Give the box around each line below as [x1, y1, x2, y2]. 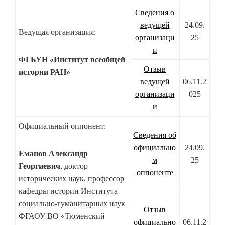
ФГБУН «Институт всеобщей [19, 55, 125, 64]
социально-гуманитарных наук [19, 199, 125, 208]
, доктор [60, 162, 88, 171]
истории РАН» [19, 68, 70, 77]
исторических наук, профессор [19, 174, 124, 183]
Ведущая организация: [19, 28, 98, 37]
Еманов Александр [19, 149, 88, 158]
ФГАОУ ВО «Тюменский [19, 212, 105, 221]
